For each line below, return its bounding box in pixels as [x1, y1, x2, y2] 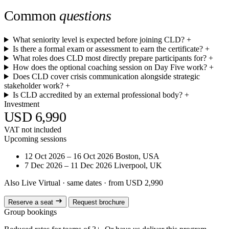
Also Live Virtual [4, 178, 60, 187]
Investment [4, 99, 39, 108]
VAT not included [4, 125, 61, 134]
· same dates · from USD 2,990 [60, 178, 163, 187]
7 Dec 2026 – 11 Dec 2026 [25, 161, 112, 170]
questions [59, 7, 111, 24]
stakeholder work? [4, 81, 63, 90]
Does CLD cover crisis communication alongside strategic [12, 72, 200, 81]
